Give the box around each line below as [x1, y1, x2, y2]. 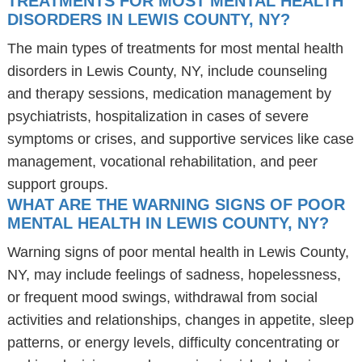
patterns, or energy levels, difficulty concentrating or [6, 335, 339, 351]
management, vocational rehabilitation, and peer [6, 154, 318, 170]
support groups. [6, 176, 108, 192]
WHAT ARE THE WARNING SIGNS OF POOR [6, 196, 345, 213]
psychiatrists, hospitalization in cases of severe [6, 108, 309, 124]
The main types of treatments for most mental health [6, 40, 343, 57]
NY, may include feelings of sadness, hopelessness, [6, 267, 341, 283]
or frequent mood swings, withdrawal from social [6, 289, 318, 305]
